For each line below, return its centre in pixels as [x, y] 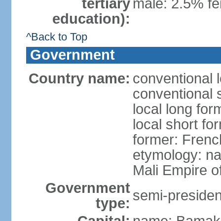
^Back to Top [56, 37]
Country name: [79, 78]
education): [91, 19]
